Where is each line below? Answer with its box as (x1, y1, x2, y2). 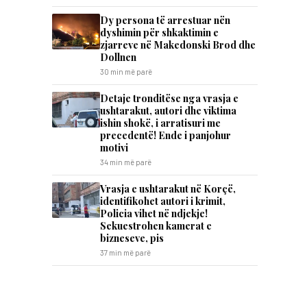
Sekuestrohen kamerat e (100, 219, 212, 232)
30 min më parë (100, 67, 152, 76)
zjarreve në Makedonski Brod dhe (100, 38, 256, 51)
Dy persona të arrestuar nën (100, 13, 230, 27)
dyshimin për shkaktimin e (100, 25, 219, 39)
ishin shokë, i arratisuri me (100, 116, 221, 130)
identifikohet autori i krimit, (100, 194, 225, 208)
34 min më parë (100, 158, 151, 167)
